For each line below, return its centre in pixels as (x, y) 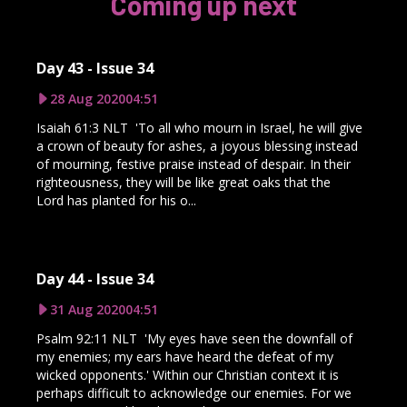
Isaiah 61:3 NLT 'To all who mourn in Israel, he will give (199, 127)
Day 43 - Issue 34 (95, 68)
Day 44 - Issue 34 (95, 278)
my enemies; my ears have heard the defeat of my (185, 356)
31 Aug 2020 (88, 309)
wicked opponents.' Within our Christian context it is (188, 374)
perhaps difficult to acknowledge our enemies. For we (194, 392)
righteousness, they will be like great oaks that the (184, 182)
